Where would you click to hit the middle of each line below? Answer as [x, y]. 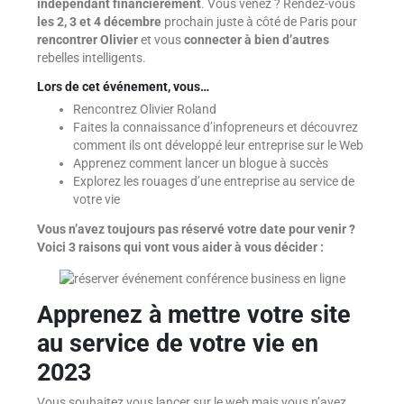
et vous [161, 40]
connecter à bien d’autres [256, 40]
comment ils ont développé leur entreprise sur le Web [218, 145]
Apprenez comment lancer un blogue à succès [200, 163]
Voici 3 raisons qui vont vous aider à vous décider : [180, 248]
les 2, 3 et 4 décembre [99, 22]
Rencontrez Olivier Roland [144, 109]
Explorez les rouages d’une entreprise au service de [213, 181]
